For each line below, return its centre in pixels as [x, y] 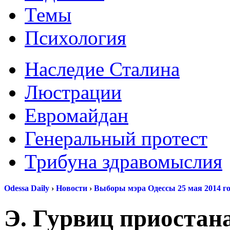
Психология [75, 38]
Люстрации [73, 92]
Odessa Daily [27, 188]
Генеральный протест [116, 138]
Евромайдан [76, 115]
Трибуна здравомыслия [123, 161]
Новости [72, 188]
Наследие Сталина [102, 69]
